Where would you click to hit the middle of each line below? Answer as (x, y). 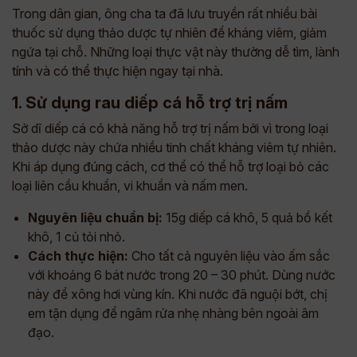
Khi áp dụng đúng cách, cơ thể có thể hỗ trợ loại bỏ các (171, 167)
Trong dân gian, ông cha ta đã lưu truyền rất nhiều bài (165, 14)
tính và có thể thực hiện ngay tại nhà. (118, 71)
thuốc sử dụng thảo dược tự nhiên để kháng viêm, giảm (169, 33)
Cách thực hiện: (78, 256)
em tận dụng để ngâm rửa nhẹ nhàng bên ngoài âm (173, 313)
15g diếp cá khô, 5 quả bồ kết (247, 218)
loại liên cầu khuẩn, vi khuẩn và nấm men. (130, 186)
